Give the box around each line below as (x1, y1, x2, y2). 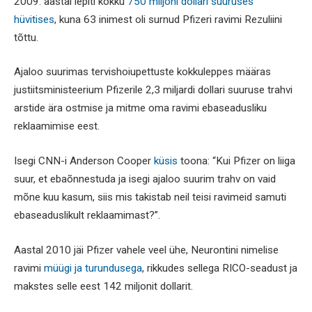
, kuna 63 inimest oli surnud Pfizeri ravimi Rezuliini (54, 13, 282, 26)
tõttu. (14, 31, 38, 44)
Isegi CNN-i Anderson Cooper (14, 155, 154, 168)
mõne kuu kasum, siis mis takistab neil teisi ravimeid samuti (14, 191, 286, 204)
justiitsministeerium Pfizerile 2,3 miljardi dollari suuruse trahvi (14, 84, 292, 97)
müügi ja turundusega (44, 261, 142, 274)
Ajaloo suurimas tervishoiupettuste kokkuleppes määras (14, 65, 271, 79)
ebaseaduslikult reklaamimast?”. (14, 209, 160, 222)
